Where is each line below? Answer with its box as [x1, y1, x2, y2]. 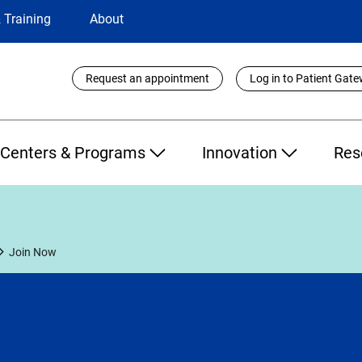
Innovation [201, 142, 277, 162]
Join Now [9, 245, 57, 259]
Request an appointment [86, 72, 210, 86]
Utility [62, 62, 95, 78]
